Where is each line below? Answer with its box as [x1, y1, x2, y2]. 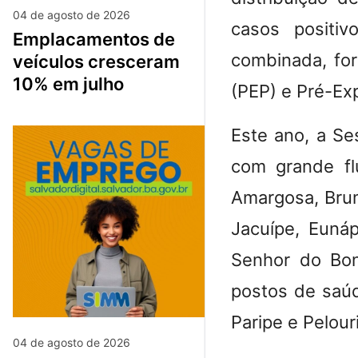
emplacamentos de [13, 28, 23, 50]
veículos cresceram [13, 50, 180, 72]
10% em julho [13, 73, 124, 94]
